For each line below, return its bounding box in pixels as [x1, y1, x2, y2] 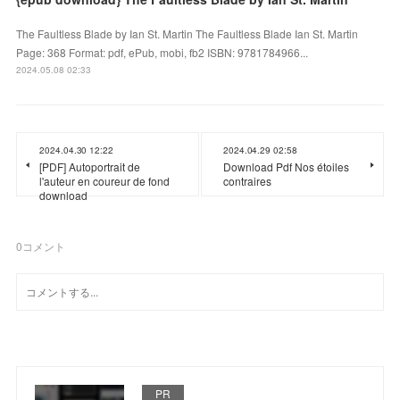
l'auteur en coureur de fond [39, 173, 171, 189]
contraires [223, 173, 271, 189]
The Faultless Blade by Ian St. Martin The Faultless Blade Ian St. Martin [16, 26, 359, 42]
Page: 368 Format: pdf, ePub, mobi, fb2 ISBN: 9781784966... [16, 45, 309, 61]
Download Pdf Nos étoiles [223, 159, 349, 175]
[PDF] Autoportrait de [39, 159, 141, 175]
